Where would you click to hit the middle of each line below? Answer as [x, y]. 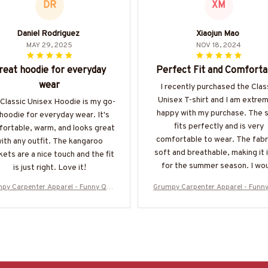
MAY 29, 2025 [49, 45]
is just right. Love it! [49, 167]
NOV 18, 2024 [219, 45]
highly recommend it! [219, 179]
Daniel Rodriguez [48, 33]
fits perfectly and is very [219, 126]
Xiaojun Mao [217, 33]
